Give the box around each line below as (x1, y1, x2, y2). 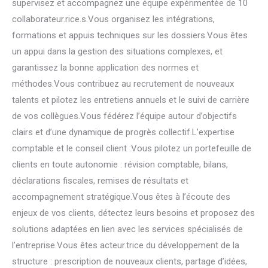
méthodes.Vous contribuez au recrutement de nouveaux (12, 78, 234, 89)
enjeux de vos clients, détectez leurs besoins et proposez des (12, 208, 255, 218)
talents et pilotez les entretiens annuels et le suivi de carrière (12, 95, 249, 105)
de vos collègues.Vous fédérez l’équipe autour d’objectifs (12, 111, 237, 121)
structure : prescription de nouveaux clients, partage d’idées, (12, 256, 247, 267)
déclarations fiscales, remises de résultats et (12, 175, 188, 186)
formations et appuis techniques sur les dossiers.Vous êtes (12, 30, 248, 41)
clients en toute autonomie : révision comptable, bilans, (12, 159, 228, 170)
